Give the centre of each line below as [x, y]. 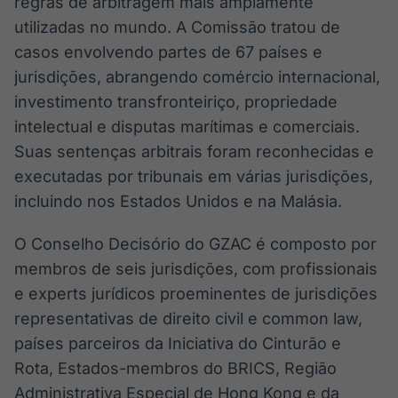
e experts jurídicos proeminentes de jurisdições [196, 294]
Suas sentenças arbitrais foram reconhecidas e [194, 151]
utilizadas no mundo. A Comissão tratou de [177, 27]
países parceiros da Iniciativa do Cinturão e [178, 343]
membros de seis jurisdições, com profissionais [196, 269]
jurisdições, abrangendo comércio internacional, [197, 77]
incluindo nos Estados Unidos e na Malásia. [178, 201]
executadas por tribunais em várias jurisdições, [194, 176]
